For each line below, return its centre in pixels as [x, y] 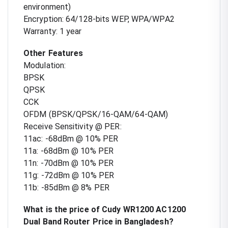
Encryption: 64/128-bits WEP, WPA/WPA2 [99, 19]
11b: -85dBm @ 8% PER [66, 187]
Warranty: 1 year [53, 31]
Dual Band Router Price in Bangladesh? [98, 221]
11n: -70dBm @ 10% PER [69, 163]
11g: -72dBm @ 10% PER [69, 175]
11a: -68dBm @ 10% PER [69, 151]
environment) [47, 7]
